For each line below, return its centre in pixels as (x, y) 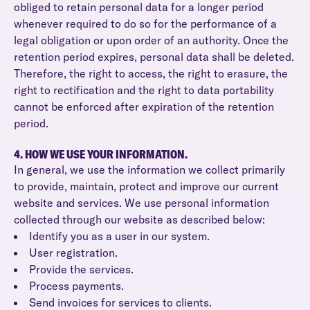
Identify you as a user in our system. (119, 236)
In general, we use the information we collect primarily (149, 170)
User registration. (73, 253)
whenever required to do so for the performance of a (145, 24)
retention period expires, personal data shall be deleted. (154, 57)
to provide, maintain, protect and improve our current (146, 186)
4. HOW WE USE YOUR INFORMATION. (101, 154)
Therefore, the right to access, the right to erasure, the (151, 73)
